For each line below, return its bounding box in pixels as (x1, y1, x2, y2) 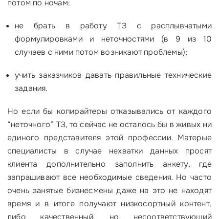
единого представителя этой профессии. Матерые (7, 132, 212, 143)
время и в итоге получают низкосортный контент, (7, 198, 212, 209)
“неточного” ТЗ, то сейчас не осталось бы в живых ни (7, 119, 212, 130)
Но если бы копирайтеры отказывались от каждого (7, 106, 212, 116)
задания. (15, 83, 48, 93)
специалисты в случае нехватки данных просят (7, 146, 212, 156)
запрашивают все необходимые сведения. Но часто (7, 172, 212, 182)
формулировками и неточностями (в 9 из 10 (15, 34, 212, 44)
